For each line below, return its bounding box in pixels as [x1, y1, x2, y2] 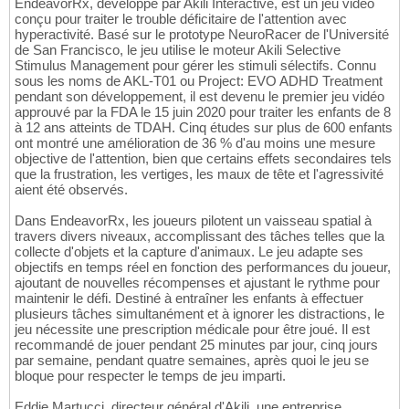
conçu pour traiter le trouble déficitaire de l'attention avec [15, 11, 347, 27]
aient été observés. [15, 182, 128, 198]
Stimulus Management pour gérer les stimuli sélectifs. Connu [15, 58, 376, 74]
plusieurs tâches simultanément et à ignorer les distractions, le [15, 306, 384, 322]
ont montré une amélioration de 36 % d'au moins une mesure [15, 135, 375, 152]
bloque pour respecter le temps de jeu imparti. [15, 368, 286, 384]
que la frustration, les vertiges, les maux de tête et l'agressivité [15, 166, 383, 183]
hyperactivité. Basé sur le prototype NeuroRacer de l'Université [15, 26, 389, 43]
